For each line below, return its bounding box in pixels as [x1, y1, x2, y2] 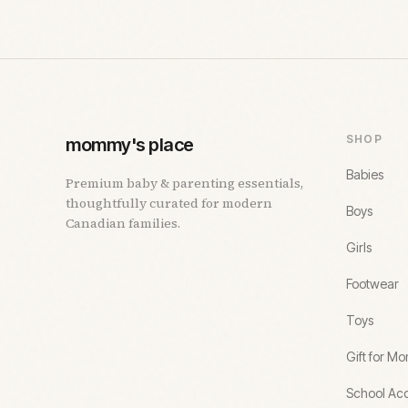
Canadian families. [66, 213, 180, 232]
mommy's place [66, 133, 194, 156]
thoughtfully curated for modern [66, 193, 272, 212]
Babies [346, 166, 383, 182]
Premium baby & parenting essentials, [66, 173, 303, 192]
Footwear [346, 275, 399, 291]
